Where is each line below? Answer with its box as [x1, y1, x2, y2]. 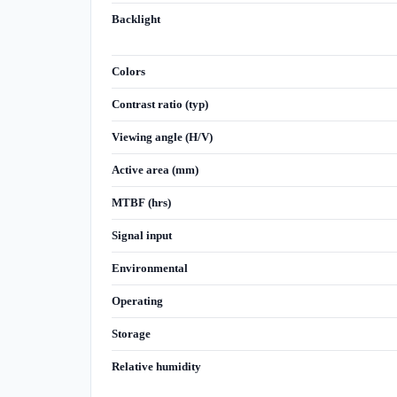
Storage [111, 327, 151, 341]
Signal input [111, 229, 172, 243]
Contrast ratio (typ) [111, 97, 208, 112]
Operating [111, 294, 163, 308]
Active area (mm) [111, 163, 198, 177]
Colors [111, 65, 145, 79]
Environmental [111, 261, 188, 276]
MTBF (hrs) [111, 196, 171, 210]
